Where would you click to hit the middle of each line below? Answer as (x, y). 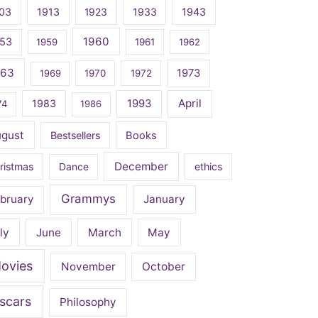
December (142, 167)
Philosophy (88, 302)
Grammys (88, 199)
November (88, 267)
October (164, 267)
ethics (208, 167)
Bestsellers (75, 135)
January (164, 199)
